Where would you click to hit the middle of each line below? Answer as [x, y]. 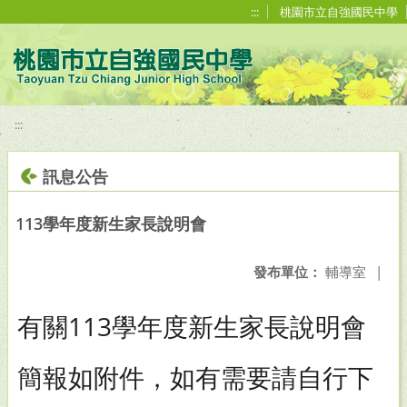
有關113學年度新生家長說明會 [192, 326]
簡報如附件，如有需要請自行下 [195, 377]
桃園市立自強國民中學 [339, 12]
